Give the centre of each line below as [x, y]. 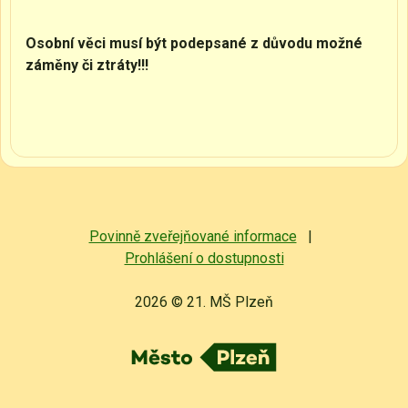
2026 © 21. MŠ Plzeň [204, 302]
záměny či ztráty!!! [87, 65]
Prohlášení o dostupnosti [204, 258]
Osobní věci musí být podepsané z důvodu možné [194, 43]
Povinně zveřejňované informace [193, 236]
